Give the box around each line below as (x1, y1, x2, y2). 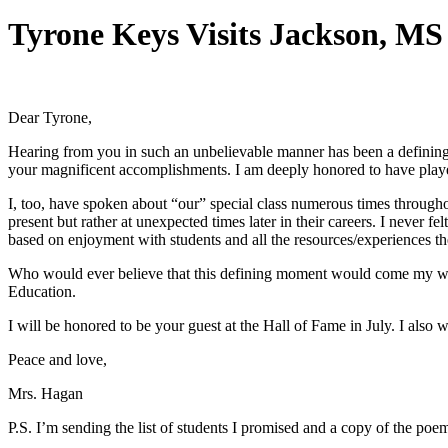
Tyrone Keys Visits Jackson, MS (8, 16, 443, 53)
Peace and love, (8, 350, 107, 368)
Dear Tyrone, (8, 108, 92, 126)
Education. (8, 282, 76, 300)
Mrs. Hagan (8, 384, 83, 402)
